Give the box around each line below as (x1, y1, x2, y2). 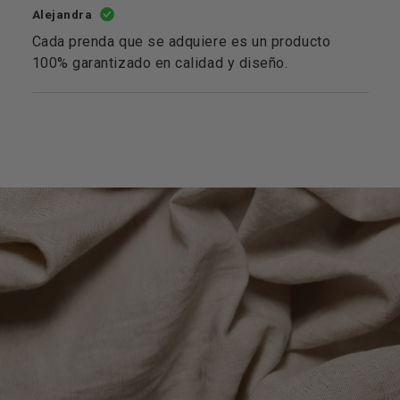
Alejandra (31, 6, 93, 21)
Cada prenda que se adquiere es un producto (31, 32, 331, 50)
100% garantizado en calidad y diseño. (31, 54, 288, 71)
